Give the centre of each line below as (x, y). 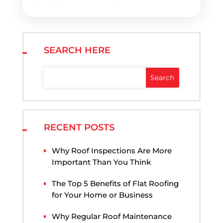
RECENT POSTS (79, 128)
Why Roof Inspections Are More (112, 151)
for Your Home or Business (103, 195)
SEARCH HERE (77, 51)
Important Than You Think (102, 162)
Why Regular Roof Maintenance (112, 217)
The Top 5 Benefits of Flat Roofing (115, 184)
